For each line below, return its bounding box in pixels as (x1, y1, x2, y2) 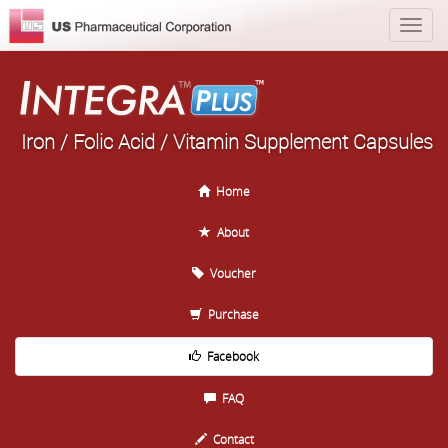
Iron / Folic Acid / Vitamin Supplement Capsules (21, 128, 433, 155)
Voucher (204, 265, 256, 281)
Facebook (201, 348, 259, 364)
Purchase (201, 306, 259, 322)
